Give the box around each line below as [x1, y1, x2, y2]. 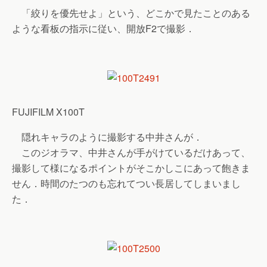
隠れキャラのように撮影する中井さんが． [12, 130, 203, 144]
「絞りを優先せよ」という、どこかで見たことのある [12, 6, 250, 20]
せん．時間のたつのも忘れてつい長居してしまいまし [12, 176, 241, 190]
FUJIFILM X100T [12, 105, 85, 119]
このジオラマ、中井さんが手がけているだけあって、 [12, 145, 250, 159]
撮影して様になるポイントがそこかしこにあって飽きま [12, 161, 250, 175]
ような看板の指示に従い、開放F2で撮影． [12, 21, 195, 35]
